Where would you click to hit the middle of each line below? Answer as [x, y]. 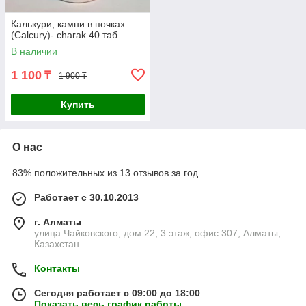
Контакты [57, 269]
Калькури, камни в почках [68, 24]
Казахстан [57, 244]
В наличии [34, 52]
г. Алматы [58, 222]
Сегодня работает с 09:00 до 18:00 [117, 293]
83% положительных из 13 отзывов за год [105, 173]
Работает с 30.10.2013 [86, 198]
